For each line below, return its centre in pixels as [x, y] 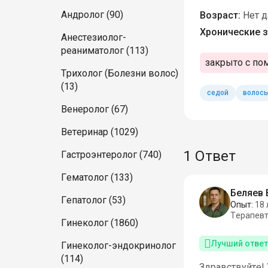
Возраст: [220, 16]
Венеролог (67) [95, 109]
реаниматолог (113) [105, 51]
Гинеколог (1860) [100, 223]
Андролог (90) [92, 15]
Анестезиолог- [94, 37]
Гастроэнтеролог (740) [111, 155]
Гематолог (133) [97, 177]
